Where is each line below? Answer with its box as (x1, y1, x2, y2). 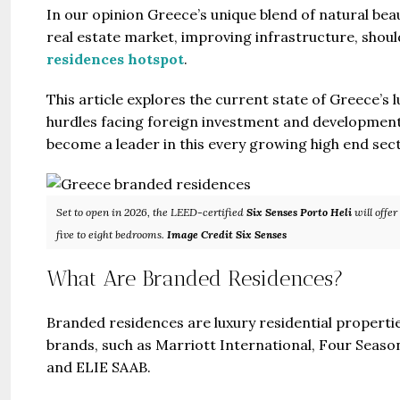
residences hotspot (46, 49, 184, 68)
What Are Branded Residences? (46, 264, 344, 291)
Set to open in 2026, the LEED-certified (56, 204, 246, 219)
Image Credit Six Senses (167, 227, 287, 241)
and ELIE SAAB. (46, 357, 151, 376)
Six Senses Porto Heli (246, 204, 352, 219)
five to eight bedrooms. (56, 227, 167, 241)
